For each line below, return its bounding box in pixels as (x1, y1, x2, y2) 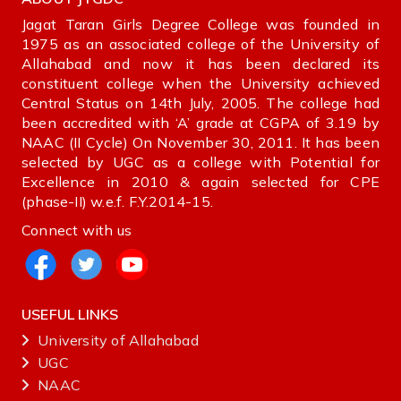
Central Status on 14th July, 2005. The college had (21, 94, 380, 113)
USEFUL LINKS (21, 305, 119, 324)
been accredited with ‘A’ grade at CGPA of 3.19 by (21, 114, 380, 132)
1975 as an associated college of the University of (21, 35, 380, 54)
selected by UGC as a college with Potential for (21, 153, 380, 172)
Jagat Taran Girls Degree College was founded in (21, 15, 380, 34)
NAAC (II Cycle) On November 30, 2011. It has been (21, 133, 380, 152)
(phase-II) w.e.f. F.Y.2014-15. (21, 192, 213, 211)
